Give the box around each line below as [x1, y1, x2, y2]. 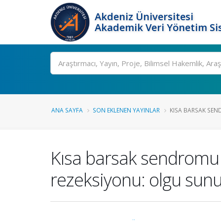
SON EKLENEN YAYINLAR [93, 106, 160, 114]
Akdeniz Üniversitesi [95, 10, 193, 23]
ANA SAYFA [51, 106, 83, 114]
